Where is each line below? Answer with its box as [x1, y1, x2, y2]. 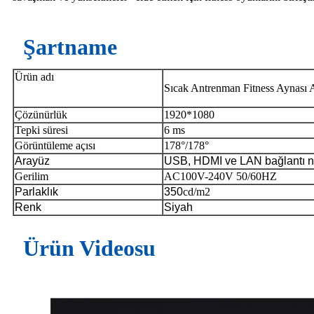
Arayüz [15, 155, 50, 168]
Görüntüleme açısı [15, 139, 95, 152]
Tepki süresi [15, 124, 68, 137]
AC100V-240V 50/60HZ [164, 170, 277, 183]
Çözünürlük [15, 109, 67, 121]
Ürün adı [15, 71, 54, 83]
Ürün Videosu [23, 235, 156, 261]
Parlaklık [15, 186, 58, 198]
